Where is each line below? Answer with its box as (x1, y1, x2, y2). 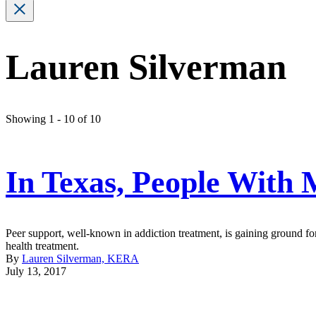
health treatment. (6, 239, 79, 252)
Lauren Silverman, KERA (22, 252, 139, 265)
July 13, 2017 (6, 265, 66, 277)
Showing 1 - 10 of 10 (6, 113, 101, 126)
